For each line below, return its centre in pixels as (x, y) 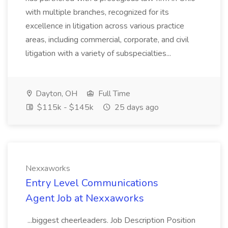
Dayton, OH (55, 94)
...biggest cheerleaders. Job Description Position (110, 220)
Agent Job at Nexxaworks (85, 198)
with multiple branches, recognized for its (97, 12)
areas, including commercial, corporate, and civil (107, 40)
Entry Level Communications (92, 183)
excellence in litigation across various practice (105, 26)
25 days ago (136, 107)
